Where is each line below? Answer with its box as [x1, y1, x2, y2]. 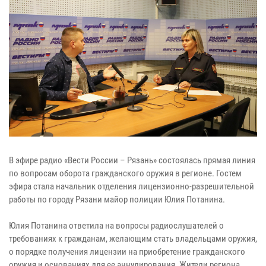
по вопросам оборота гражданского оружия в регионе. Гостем [9, 167, 242, 179]
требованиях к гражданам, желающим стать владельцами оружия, [9, 233, 257, 244]
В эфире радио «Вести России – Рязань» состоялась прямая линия [9, 154, 255, 166]
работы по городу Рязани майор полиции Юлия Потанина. [9, 194, 225, 205]
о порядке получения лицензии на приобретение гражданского [9, 246, 245, 257]
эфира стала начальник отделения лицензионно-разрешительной [9, 180, 254, 192]
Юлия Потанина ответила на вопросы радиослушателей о [9, 220, 224, 231]
